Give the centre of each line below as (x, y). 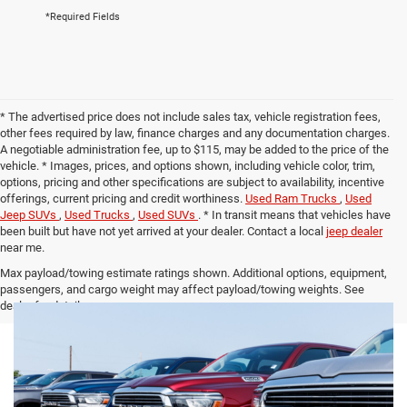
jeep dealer (354, 231)
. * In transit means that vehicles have (294, 215)
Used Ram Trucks (293, 199)
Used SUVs (168, 215)
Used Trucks (99, 215)
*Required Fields (83, 17)
